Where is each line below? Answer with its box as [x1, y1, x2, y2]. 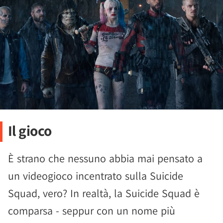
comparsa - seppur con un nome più [8, 204, 175, 218]
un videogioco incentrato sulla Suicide [8, 169, 183, 183]
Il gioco [7, 121, 52, 140]
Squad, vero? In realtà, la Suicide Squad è [8, 186, 200, 201]
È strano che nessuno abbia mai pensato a [8, 151, 203, 166]
